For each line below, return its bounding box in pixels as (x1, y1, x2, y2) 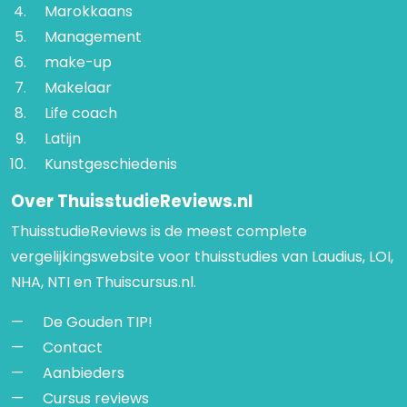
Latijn (44, 128, 81, 150)
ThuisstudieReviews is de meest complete (11, 221, 307, 243)
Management (44, 26, 142, 48)
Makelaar (44, 77, 112, 99)
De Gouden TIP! (43, 312, 154, 333)
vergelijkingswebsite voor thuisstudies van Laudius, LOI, (11, 246, 393, 268)
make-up (44, 52, 112, 74)
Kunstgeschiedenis (44, 154, 177, 175)
